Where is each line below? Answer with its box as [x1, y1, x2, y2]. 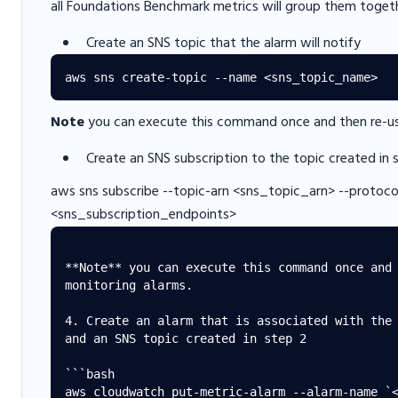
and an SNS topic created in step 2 [65, 331, 306, 346]
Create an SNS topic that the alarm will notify [86, 32, 361, 55]
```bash [65, 367, 115, 381]
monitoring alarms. [65, 278, 193, 292]
